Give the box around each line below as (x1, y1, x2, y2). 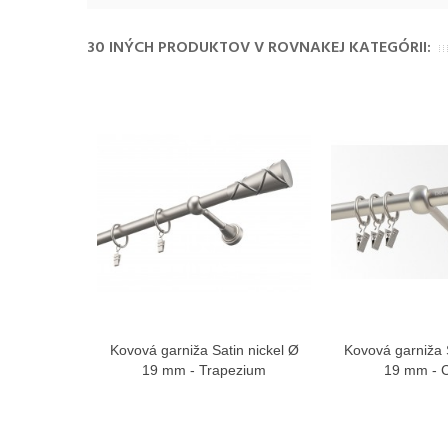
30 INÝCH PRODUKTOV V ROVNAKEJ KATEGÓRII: (87, 34, 431, 61)
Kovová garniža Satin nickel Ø (109, 341, 299, 358)
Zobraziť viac (182, 343, 254, 358)
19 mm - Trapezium (142, 361, 266, 378)
